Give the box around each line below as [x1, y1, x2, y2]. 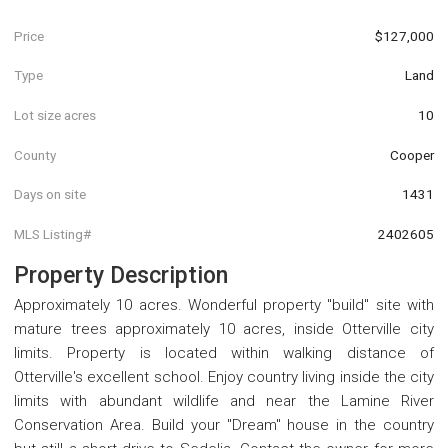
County [14, 146, 56, 163]
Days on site [14, 186, 86, 203]
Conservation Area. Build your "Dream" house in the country [14, 415, 434, 434]
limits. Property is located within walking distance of [14, 343, 434, 362]
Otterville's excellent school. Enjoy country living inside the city [14, 367, 434, 386]
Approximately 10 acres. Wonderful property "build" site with [14, 295, 434, 314]
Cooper [390, 146, 434, 163]
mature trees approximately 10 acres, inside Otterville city [14, 319, 434, 338]
